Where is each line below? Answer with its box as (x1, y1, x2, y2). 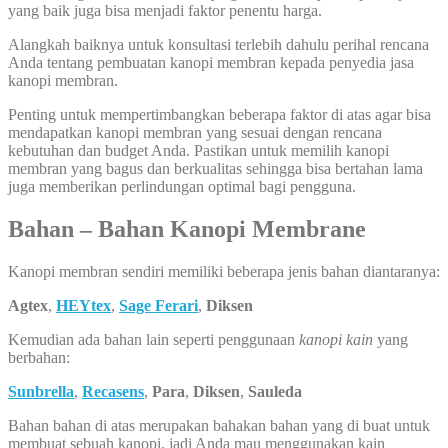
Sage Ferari (119, 297, 198, 315)
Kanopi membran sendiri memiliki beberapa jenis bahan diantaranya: (8, 263, 440, 281)
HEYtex (56, 297, 111, 315)
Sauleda (248, 383, 302, 401)
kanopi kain (299, 331, 373, 349)
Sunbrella (8, 383, 74, 401)
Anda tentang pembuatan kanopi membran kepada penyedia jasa (8, 54, 414, 72)
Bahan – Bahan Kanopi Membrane (8, 216, 372, 243)
